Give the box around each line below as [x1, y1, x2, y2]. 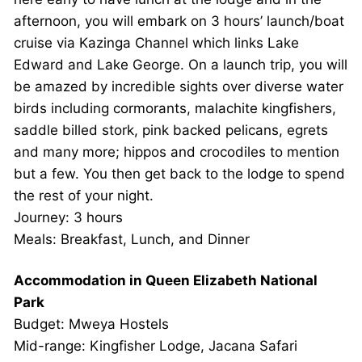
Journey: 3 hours [14, 209, 123, 226]
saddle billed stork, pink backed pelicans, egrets [14, 122, 328, 139]
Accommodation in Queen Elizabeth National [14, 272, 318, 289]
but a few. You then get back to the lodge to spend [14, 166, 345, 183]
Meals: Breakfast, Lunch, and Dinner [14, 231, 250, 248]
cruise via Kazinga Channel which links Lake [14, 35, 299, 52]
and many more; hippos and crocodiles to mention [14, 144, 339, 161]
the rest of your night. [14, 187, 154, 204]
